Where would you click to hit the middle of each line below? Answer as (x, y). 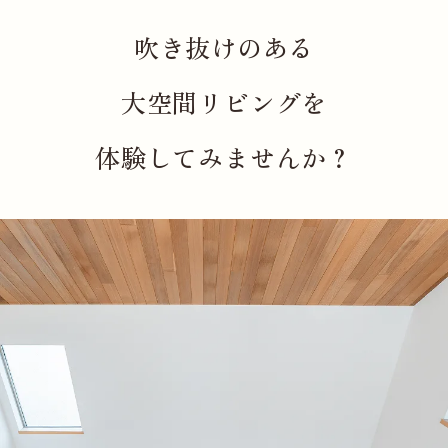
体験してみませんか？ (224, 156)
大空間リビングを (224, 101)
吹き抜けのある (224, 46)
